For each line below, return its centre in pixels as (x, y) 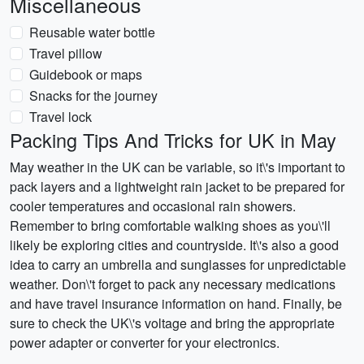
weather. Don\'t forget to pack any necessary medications (173, 284)
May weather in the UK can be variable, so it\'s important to (178, 167)
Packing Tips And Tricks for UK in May (173, 140)
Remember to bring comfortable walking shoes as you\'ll (170, 225)
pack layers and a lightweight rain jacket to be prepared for (177, 186)
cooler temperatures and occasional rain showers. (153, 206)
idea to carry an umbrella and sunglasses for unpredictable (178, 264)
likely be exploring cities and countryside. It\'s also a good (174, 245)
